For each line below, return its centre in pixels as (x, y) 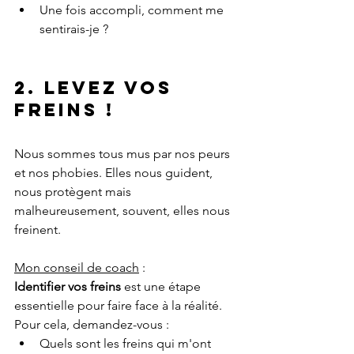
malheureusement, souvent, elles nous (124, 211)
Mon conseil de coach (77, 268)
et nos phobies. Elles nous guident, (115, 173)
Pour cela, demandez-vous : (92, 325)
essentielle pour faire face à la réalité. (120, 306)
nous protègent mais (74, 192)
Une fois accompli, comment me (133, 10)
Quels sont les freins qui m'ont (127, 344)
